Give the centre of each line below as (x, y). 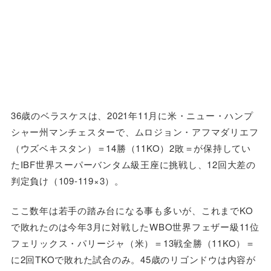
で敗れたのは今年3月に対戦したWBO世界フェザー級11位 (135, 227)
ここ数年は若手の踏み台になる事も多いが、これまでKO (132, 211)
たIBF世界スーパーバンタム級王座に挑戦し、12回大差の (133, 164)
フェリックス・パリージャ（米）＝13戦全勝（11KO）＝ (133, 243)
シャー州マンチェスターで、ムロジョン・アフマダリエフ (135, 131)
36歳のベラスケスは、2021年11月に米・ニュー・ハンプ (132, 115)
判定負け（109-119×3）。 (67, 180)
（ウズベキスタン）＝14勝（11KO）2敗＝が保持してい (131, 148)
